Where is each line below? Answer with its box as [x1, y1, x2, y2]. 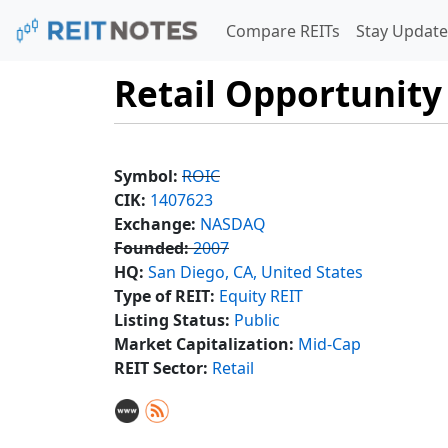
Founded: [114, 236, 189, 259]
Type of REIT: [114, 284, 215, 307]
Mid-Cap [298, 332, 361, 355]
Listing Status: [114, 308, 230, 331]
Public [234, 308, 280, 331]
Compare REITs [225, 19, 340, 42]
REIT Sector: [114, 356, 208, 379]
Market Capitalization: [114, 332, 294, 355]
